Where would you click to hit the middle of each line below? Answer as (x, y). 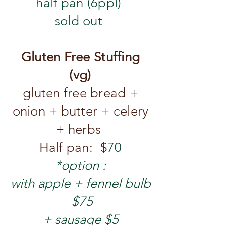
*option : (80, 165)
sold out (80, 21)
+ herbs (80, 129)
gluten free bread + (80, 93)
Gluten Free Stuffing (80, 57)
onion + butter (55, 111)
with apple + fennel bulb (80, 184)
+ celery (123, 111)
